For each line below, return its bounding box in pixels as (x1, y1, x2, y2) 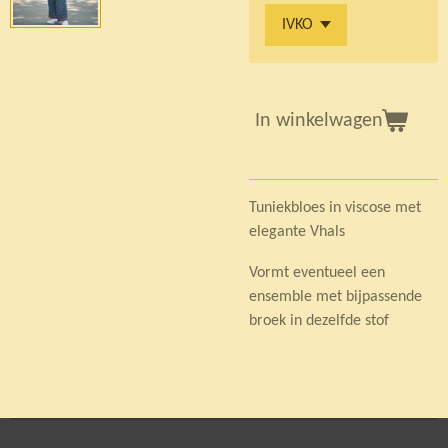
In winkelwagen (255, 110, 383, 131)
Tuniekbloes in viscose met (249, 200, 421, 217)
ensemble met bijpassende (249, 288, 422, 305)
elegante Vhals (249, 224, 345, 241)
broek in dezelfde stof (249, 312, 389, 329)
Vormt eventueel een (249, 264, 385, 281)
